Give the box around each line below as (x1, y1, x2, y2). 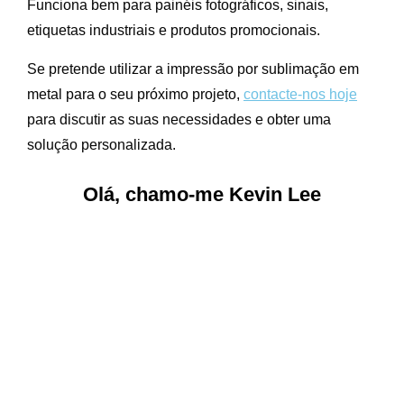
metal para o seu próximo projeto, (27, 86, 243, 102)
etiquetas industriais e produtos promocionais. (27, 22, 320, 38)
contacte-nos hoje (243, 86, 357, 102)
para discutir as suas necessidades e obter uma (27, 111, 331, 127)
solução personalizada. (27, 136, 176, 152)
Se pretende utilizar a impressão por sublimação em (27, 60, 359, 77)
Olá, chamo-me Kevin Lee (83, 182, 321, 206)
